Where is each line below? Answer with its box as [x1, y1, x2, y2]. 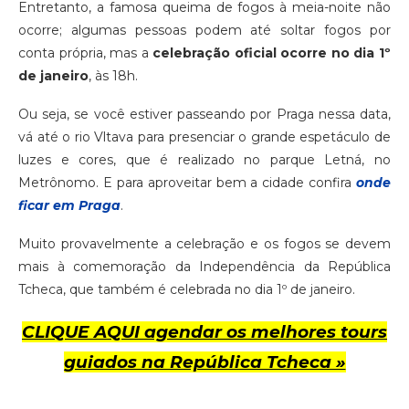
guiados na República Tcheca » [63, 351, 346, 372]
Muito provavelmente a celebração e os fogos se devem [18, 235, 391, 252]
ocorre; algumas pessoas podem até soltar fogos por [18, 21, 391, 38]
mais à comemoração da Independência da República [18, 257, 391, 275]
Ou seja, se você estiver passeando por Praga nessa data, [18, 105, 391, 122]
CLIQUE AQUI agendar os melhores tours [22, 320, 387, 342]
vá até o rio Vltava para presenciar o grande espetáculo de [18, 128, 391, 145]
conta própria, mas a [18, 44, 153, 61]
